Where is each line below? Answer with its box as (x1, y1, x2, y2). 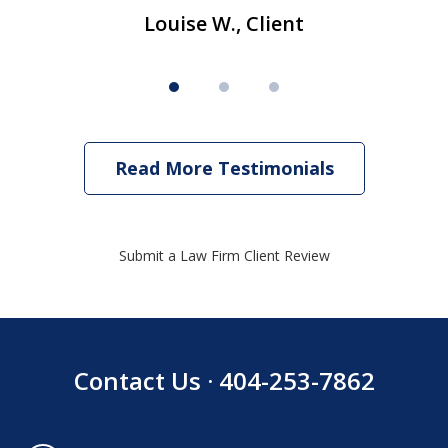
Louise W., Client (144, 10, 304, 38)
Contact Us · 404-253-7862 (73, 364, 375, 398)
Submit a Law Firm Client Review (118, 246, 330, 266)
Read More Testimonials (114, 156, 334, 181)
